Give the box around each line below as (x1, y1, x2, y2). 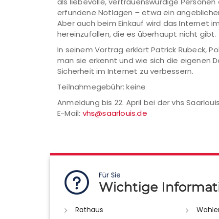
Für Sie (99, 170, 121, 180)
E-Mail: (57, 108, 83, 118)
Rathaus (75, 205, 103, 215)
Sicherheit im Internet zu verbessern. (57, 66, 194, 76)
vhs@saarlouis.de (82, 108, 147, 118)
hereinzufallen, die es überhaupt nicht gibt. (57, 29, 217, 39)
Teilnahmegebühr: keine (57, 82, 146, 92)
